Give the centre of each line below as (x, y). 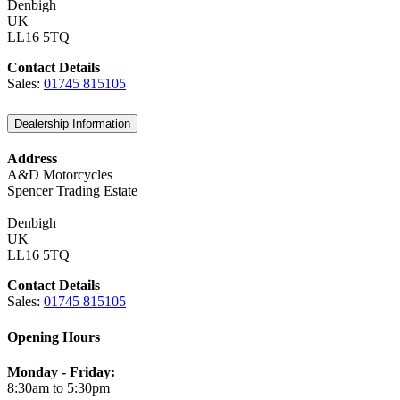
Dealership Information (72, 124)
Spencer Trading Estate (72, 191)
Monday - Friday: (61, 371)
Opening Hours (54, 337)
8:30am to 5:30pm (58, 387)
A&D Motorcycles (60, 175)
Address (32, 159)
